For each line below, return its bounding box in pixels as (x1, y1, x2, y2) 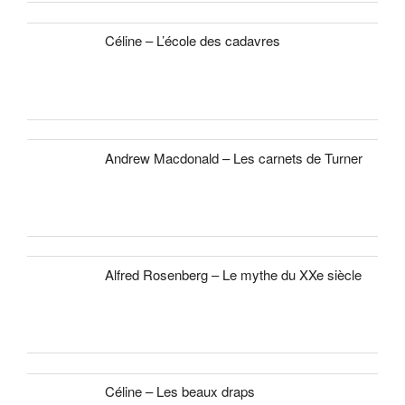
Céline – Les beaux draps (105, 381, 256, 401)
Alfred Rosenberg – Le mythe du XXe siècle (105, 264, 363, 284)
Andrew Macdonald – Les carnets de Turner (105, 147, 363, 167)
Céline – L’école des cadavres (105, 31, 281, 51)
